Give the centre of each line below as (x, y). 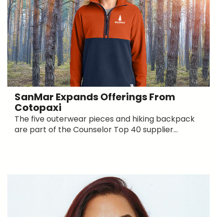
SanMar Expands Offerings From (95, 97)
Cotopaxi (38, 108)
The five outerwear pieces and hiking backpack (105, 119)
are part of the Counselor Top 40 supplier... (96, 130)
